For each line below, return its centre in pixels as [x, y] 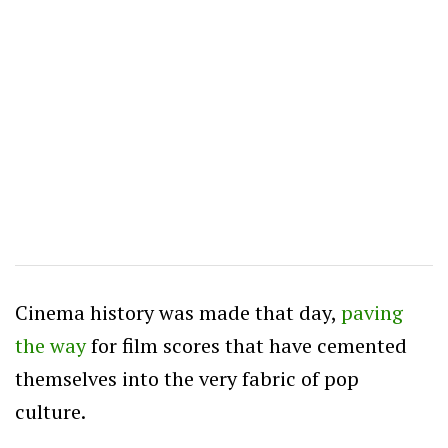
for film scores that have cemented [246, 345]
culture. [50, 411]
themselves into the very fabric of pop [187, 378]
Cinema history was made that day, [178, 312]
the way [50, 345]
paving [372, 312]
